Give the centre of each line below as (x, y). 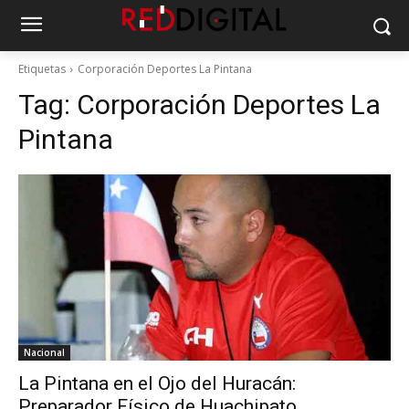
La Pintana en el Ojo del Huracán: (157, 383)
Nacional (44, 352)
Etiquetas (42, 69)
